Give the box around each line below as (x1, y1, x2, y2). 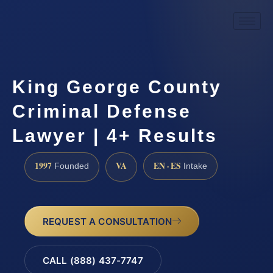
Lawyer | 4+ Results (12, 125, 218, 146)
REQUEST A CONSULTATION (42, 215, 172, 227)
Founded (52, 161, 89, 171)
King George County (12, 76, 222, 97)
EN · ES (154, 159, 181, 172)
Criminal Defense (12, 101, 191, 121)
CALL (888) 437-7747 (42, 255, 143, 267)
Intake (181, 161, 207, 171)
